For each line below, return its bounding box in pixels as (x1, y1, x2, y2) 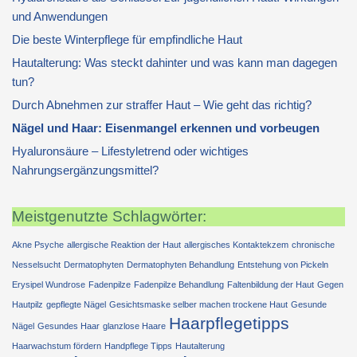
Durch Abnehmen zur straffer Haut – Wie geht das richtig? (12, 98, 312, 112)
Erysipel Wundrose (12, 280, 85, 289)
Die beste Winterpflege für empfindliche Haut (12, 33, 242, 46)
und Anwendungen (12, 10, 108, 23)
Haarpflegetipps (169, 314, 289, 332)
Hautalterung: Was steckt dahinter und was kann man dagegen (12, 56, 337, 69)
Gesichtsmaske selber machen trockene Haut (109, 300, 288, 309)
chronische (292, 240, 335, 249)
